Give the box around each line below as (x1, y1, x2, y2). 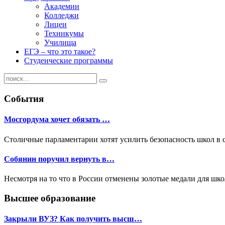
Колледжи (44, 11, 79, 20)
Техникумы (44, 29, 84, 38)
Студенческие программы (24, 56, 113, 65)
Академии (44, 2, 79, 11)
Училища (44, 38, 76, 47)
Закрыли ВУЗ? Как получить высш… (4, 214, 142, 223)
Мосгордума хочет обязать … (4, 115, 110, 124)
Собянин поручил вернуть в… (4, 154, 115, 163)
